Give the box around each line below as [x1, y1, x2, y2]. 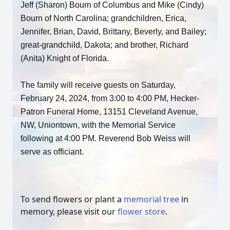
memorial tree [124, 194, 179, 205]
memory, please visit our [21, 206, 118, 217]
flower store [118, 206, 165, 217]
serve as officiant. [21, 147, 84, 156]
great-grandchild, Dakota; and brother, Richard [21, 41, 188, 49]
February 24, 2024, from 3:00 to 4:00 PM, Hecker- [21, 94, 199, 103]
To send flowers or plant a [21, 194, 124, 205]
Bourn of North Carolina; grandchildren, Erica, [21, 14, 186, 23]
